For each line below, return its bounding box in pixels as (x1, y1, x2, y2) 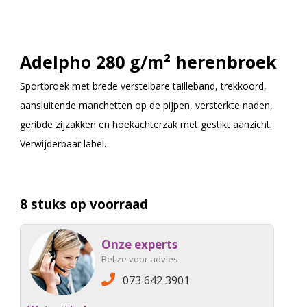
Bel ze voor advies (101, 253, 178, 266)
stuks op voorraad (27, 195, 148, 214)
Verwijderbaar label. (20, 137, 106, 151)
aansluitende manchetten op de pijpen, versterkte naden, (20, 99, 273, 112)
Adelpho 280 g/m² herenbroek (20, 50, 277, 74)
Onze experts (101, 236, 177, 253)
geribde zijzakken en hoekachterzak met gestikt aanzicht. (20, 118, 272, 132)
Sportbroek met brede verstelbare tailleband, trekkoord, (20, 79, 267, 93)
